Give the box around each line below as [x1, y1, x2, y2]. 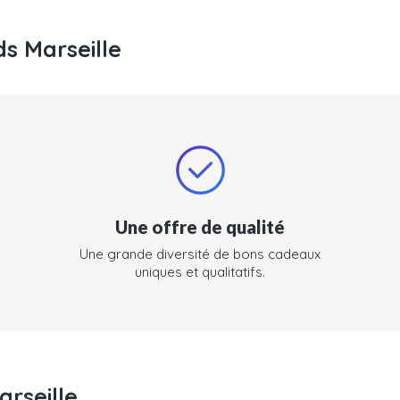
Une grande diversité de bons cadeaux [79, 246, 321, 262]
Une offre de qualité [115, 216, 285, 237]
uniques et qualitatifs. [135, 263, 265, 280]
